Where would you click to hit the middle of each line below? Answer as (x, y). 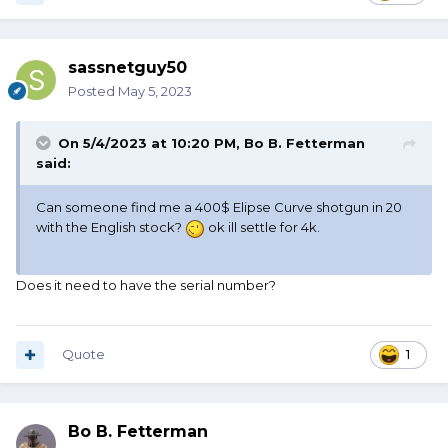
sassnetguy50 (127, 68)
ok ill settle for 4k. (262, 227)
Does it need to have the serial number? (146, 285)
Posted (93, 91)
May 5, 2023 (155, 91)
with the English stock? (110, 227)
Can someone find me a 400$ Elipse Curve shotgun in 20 (219, 207)
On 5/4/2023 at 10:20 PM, (151, 143)
